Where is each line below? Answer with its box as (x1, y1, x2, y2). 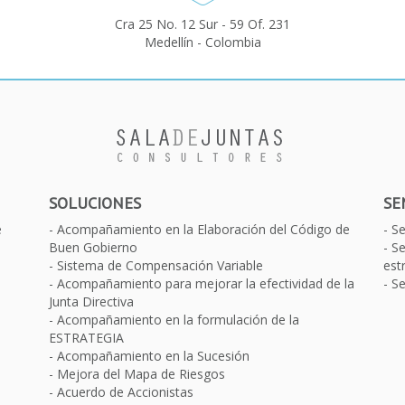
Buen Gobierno (49, 238, 137, 256)
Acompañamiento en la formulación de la (57, 310, 299, 328)
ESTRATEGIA (49, 328, 124, 346)
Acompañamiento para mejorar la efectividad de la (57, 274, 354, 292)
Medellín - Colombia (144, 33, 261, 51)
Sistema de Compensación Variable (57, 256, 263, 274)
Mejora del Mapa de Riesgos (57, 364, 225, 382)
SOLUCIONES (49, 192, 141, 213)
